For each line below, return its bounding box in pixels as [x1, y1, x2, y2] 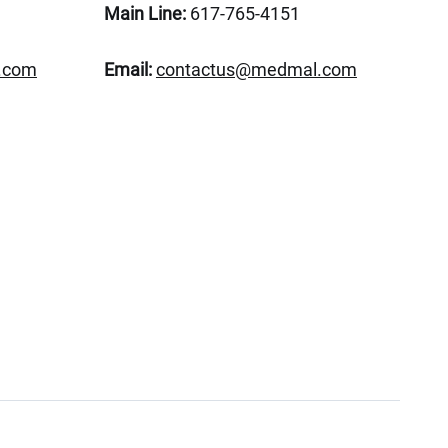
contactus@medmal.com [155, 59, 357, 80]
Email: [103, 59, 152, 80]
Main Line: [103, 3, 186, 24]
